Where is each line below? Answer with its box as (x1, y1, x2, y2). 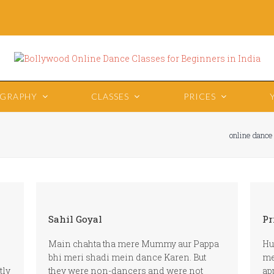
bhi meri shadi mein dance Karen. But (48, 251, 206, 263)
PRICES (183, 91, 218, 102)
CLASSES (91, 91, 132, 102)
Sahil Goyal (48, 213, 102, 225)
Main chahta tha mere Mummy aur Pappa (48, 238, 219, 250)
